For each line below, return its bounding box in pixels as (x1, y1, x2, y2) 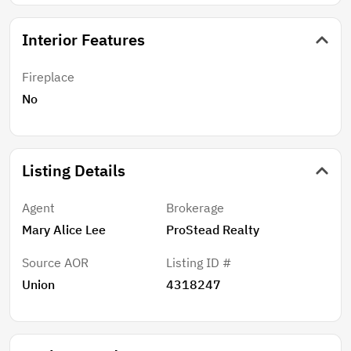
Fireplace (22, 69, 74, 85)
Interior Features (22, 29, 145, 51)
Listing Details (22, 160, 125, 182)
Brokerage (166, 200, 225, 216)
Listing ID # (166, 255, 232, 271)
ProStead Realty (166, 221, 260, 237)
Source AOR (22, 255, 89, 271)
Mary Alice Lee (22, 221, 106, 237)
